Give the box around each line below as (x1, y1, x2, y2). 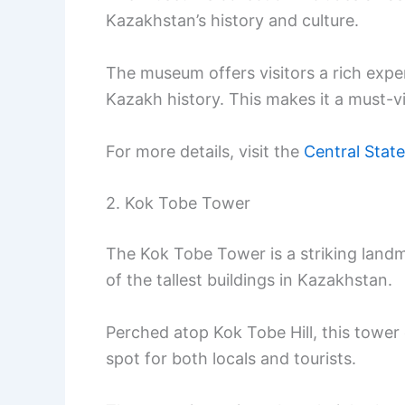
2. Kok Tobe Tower (106, 193, 250, 213)
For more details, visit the (106, 141, 304, 161)
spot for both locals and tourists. (106, 349, 356, 369)
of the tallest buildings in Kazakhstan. (106, 270, 392, 290)
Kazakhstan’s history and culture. (106, 10, 359, 30)
